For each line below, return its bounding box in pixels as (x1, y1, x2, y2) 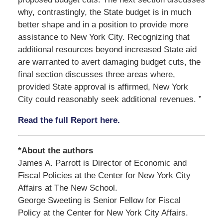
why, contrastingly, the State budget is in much (17, 7, 191, 17)
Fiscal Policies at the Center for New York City (17, 170, 191, 180)
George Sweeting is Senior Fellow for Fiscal (17, 195, 181, 205)
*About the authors (17, 145, 93, 155)
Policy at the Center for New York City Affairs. (17, 208, 188, 218)
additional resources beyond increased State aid (17, 44, 197, 54)
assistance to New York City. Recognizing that (17, 32, 190, 42)
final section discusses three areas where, (17, 69, 175, 79)
